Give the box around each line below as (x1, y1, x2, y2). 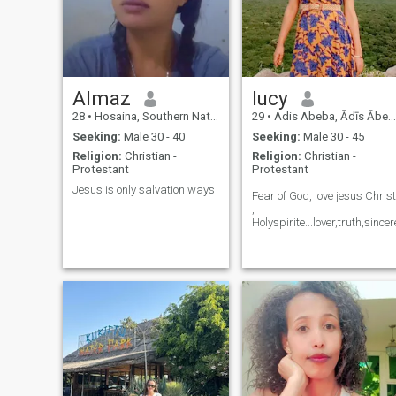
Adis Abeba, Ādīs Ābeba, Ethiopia (270, 110, 388, 124)
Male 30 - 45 (300, 129, 364, 143)
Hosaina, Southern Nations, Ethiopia (91, 110, 210, 124)
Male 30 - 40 (120, 129, 185, 143)
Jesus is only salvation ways (72, 182, 215, 196)
